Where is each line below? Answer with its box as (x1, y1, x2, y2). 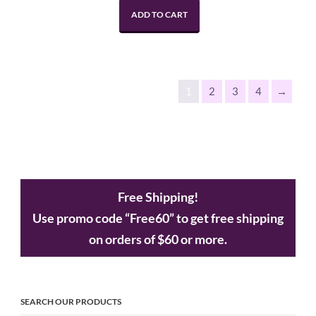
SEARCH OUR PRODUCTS (20, 296, 121, 308)
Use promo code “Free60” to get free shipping (32, 210, 284, 226)
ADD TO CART (130, 9, 188, 20)
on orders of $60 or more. (89, 231, 227, 248)
